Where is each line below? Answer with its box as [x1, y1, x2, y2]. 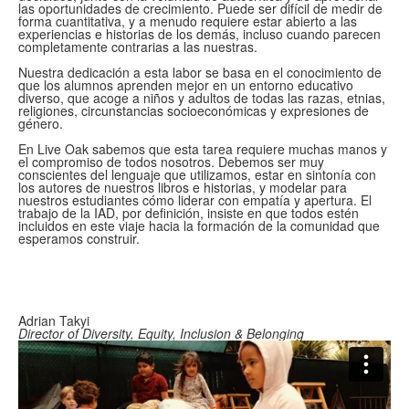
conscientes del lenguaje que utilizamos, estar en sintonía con [18, 165, 376, 184]
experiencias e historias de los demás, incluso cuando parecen [18, 25, 381, 43]
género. [18, 114, 67, 132]
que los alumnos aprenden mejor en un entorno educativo [18, 76, 353, 94]
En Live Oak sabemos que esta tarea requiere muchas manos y [18, 140, 387, 158]
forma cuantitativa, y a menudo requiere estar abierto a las [18, 12, 357, 30]
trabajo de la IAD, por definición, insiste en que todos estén [18, 204, 359, 222]
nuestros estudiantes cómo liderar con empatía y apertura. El [18, 191, 372, 209]
